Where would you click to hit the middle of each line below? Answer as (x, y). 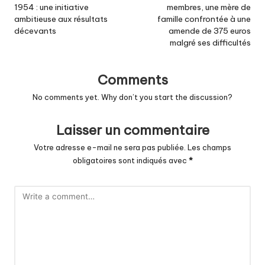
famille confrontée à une (204, 19)
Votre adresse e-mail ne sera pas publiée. (110, 147)
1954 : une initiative (51, 7)
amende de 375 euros (210, 31)
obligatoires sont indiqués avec (130, 160)
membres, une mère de (209, 7)
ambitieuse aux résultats (61, 19)
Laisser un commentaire (132, 130)
